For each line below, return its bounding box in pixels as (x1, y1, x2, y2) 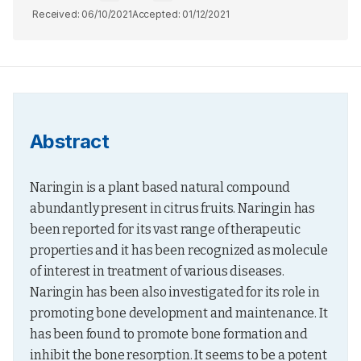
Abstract (30, 130, 110, 153)
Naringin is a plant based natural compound (30, 180, 291, 195)
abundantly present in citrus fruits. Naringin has (30, 201, 316, 216)
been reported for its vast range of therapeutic (30, 222, 301, 237)
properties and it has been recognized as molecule (30, 243, 329, 258)
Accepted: (131, 8, 183, 20)
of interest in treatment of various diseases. (30, 263, 284, 279)
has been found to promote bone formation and (30, 326, 308, 342)
